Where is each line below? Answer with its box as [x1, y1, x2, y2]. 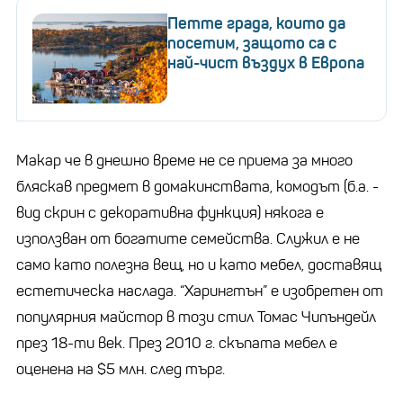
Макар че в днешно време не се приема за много [16, 150, 353, 170]
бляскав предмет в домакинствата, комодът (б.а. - [16, 176, 379, 196]
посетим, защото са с [167, 32, 336, 53]
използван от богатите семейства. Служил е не [16, 228, 360, 248]
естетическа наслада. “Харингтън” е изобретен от [16, 281, 383, 300]
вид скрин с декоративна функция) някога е [16, 202, 324, 222]
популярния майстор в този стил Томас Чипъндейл [16, 307, 376, 327]
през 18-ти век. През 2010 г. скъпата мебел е [16, 333, 337, 353]
